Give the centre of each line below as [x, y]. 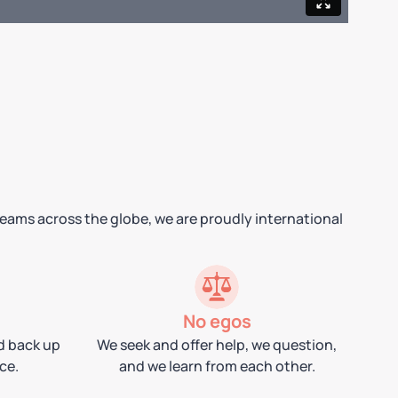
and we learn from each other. [217, 366]
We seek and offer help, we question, [217, 345]
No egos [217, 322]
